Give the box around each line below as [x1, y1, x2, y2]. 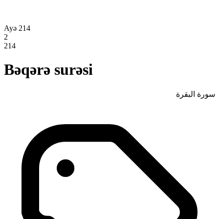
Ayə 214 [4, 23, 30, 32]
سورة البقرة [176, 89, 215, 98]
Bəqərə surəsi [4, 61, 93, 79]
